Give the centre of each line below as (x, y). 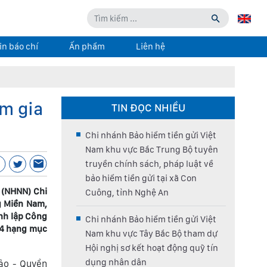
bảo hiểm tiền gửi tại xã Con (141, 178)
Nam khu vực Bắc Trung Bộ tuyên (152, 150)
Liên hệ (150, 46)
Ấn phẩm (87, 46)
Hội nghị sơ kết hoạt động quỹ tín (152, 248)
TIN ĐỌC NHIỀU (148, 108)
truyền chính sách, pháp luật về (149, 164)
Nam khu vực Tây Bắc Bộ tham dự (151, 234)
